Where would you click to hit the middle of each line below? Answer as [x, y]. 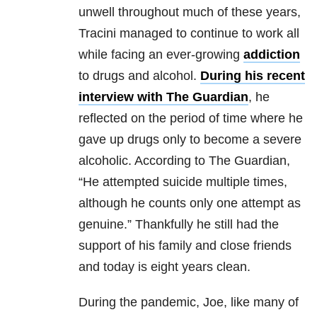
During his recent [253, 76]
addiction [272, 55]
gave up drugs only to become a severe [190, 140]
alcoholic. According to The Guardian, [184, 161]
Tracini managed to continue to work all [189, 34]
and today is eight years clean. [165, 267]
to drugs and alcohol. [139, 76]
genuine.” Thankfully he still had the [179, 225]
